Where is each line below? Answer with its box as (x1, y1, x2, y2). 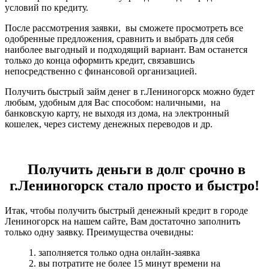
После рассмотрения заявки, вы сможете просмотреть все (5, 23, 243, 34)
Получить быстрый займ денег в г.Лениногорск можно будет (5, 86, 255, 97)
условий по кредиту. (5, 2, 88, 13)
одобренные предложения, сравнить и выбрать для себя (5, 34, 234, 44)
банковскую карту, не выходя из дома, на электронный (5, 108, 229, 119)
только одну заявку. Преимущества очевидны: (5, 226, 193, 237)
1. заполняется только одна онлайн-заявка (29, 247, 200, 258)
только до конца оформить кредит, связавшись (5, 55, 195, 66)
